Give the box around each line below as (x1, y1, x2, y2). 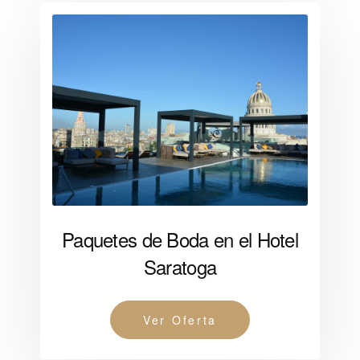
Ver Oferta (143, 312, 217, 329)
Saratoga (143, 252, 217, 281)
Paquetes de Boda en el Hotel (62, 225, 298, 254)
